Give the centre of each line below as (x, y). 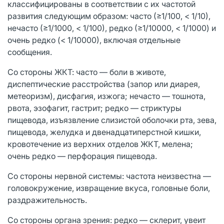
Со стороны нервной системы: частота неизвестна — (109, 176)
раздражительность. (47, 200)
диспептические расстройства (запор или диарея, (104, 84)
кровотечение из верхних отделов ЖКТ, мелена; (100, 144)
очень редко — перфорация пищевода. (82, 156)
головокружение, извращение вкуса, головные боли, (109, 188)
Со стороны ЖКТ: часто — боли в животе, (87, 72)
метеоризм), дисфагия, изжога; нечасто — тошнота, (106, 96)
